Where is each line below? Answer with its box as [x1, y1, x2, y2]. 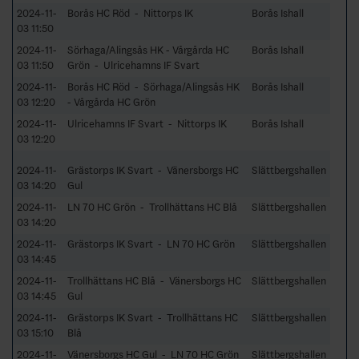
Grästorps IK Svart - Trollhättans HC [67, 311, 238, 324]
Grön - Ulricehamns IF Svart [67, 58, 200, 71]
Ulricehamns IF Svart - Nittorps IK [67, 117, 227, 130]
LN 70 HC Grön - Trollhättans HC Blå [67, 200, 237, 213]
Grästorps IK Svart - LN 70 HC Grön [67, 237, 235, 250]
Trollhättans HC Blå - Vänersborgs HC [67, 274, 241, 287]
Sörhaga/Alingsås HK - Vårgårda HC [67, 43, 229, 56]
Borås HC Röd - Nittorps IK [67, 6, 193, 19]
